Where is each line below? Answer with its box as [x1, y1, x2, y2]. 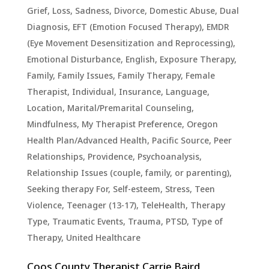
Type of [191, 216, 223, 227]
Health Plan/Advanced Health [26, 134, 147, 146]
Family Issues [57, 70, 113, 81]
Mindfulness [26, 118, 77, 130]
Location [26, 102, 62, 113]
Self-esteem [112, 183, 160, 195]
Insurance [118, 86, 161, 97]
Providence [87, 151, 133, 162]
